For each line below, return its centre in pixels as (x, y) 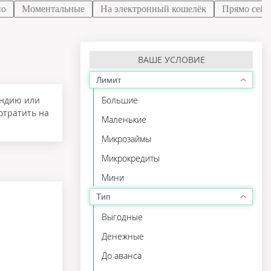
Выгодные (122, 217)
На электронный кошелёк (153, 9)
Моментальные (53, 9)
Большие (120, 100)
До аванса (122, 256)
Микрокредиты (131, 158)
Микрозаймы (126, 139)
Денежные (123, 236)
